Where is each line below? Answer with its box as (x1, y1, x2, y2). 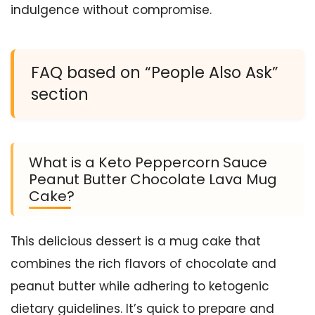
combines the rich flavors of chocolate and (11, 255, 276, 273)
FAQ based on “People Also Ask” (31, 61, 278, 84)
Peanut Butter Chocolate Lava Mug (29, 169, 277, 190)
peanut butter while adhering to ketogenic (11, 278, 269, 295)
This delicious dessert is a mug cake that (11, 233, 261, 250)
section (31, 83, 89, 106)
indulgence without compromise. (11, 1, 212, 19)
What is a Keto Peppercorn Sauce (29, 153, 267, 173)
